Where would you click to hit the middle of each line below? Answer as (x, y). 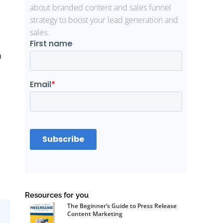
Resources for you (57, 195)
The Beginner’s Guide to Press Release (122, 206)
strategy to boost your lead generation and (104, 20)
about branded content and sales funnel (101, 7)
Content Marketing (95, 214)
